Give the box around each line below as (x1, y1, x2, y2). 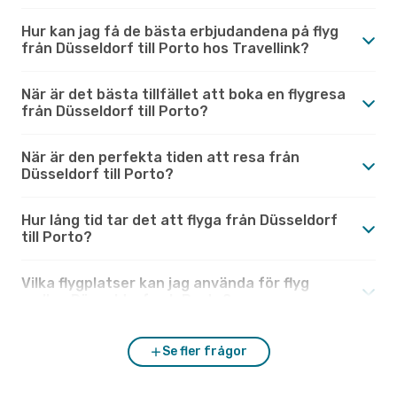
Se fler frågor (162, 343, 247, 359)
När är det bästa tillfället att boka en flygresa (21, 85, 346, 103)
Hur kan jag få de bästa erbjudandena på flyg (21, 22, 339, 40)
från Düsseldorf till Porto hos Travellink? (21, 39, 309, 57)
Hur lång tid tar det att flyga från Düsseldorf (21, 211, 338, 229)
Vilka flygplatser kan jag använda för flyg (21, 274, 309, 292)
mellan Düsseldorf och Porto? (21, 291, 231, 308)
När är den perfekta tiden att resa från (21, 148, 300, 166)
